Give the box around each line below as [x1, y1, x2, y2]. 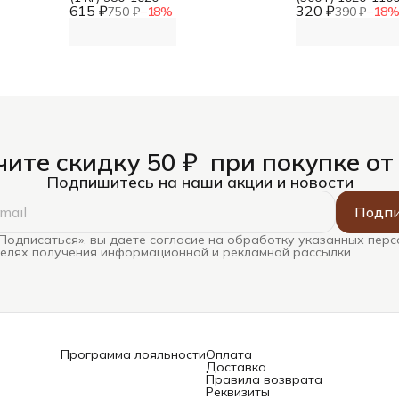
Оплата [206, 346, 252, 362]
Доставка [206, 359, 266, 375]
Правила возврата [206, 371, 322, 387]
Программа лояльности [61, 346, 206, 362]
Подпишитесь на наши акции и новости [45, 171, 354, 192]
